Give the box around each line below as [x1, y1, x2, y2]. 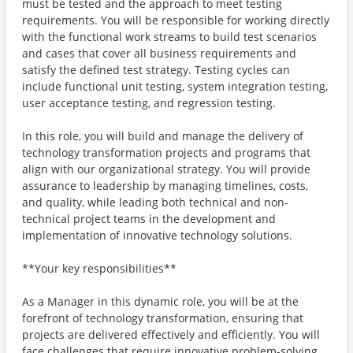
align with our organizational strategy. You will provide [22, 162, 310, 176]
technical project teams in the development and [22, 211, 276, 226]
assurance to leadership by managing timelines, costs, [22, 178, 308, 193]
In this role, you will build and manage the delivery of [22, 128, 303, 143]
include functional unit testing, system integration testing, [22, 79, 328, 94]
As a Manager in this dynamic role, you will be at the [22, 294, 299, 309]
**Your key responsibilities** [22, 261, 176, 276]
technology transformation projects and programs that [22, 145, 310, 160]
